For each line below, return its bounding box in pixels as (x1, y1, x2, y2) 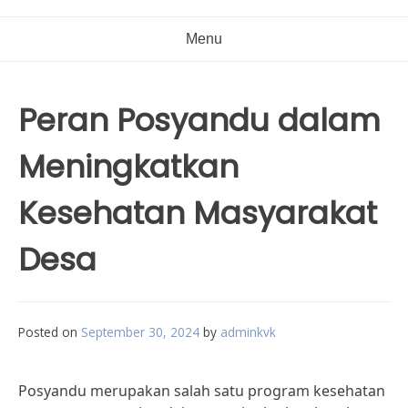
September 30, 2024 (81, 323, 199, 341)
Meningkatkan (18, 145, 239, 189)
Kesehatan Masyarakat (18, 191, 377, 235)
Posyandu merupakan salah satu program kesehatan (18, 381, 385, 401)
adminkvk (220, 323, 276, 341)
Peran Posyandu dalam (18, 98, 381, 142)
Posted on (18, 323, 81, 341)
